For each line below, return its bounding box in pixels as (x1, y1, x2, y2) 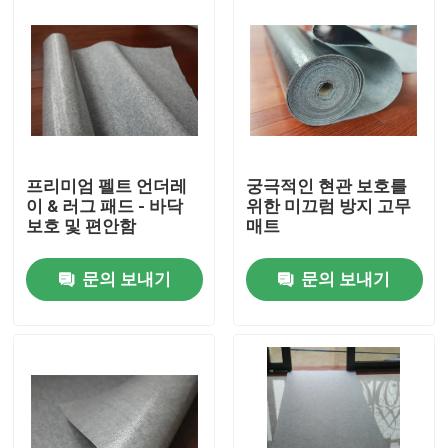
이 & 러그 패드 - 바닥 (26, 196, 184, 217)
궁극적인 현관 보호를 (245, 176, 407, 197)
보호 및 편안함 (26, 216, 137, 237)
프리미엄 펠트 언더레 (26, 176, 188, 197)
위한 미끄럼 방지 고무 (245, 196, 411, 217)
